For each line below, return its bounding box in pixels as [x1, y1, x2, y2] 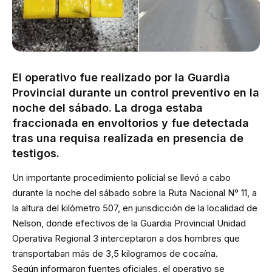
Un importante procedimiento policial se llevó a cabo [12, 171, 231, 183]
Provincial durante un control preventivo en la [12, 86, 259, 100]
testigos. [12, 147, 59, 160]
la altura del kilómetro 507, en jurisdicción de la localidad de [12, 202, 257, 214]
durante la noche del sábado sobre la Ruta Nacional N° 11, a [12, 186, 257, 199]
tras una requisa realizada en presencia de [12, 132, 243, 145]
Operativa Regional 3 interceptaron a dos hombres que [12, 232, 240, 244]
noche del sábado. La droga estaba [12, 101, 203, 115]
